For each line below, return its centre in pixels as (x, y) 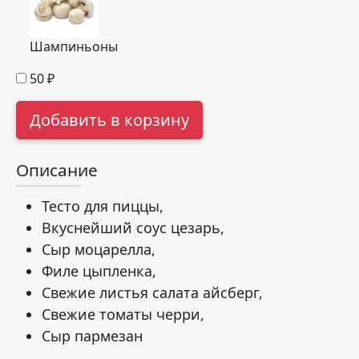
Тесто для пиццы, (103, 206)
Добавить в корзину (109, 120)
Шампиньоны (74, 46)
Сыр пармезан (92, 336)
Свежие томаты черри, (123, 314)
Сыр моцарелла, (99, 249)
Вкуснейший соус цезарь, (133, 228)
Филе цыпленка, (99, 271)
